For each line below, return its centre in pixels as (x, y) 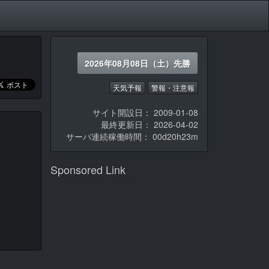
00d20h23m (175, 137)
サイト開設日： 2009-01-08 (145, 113)
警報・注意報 (173, 88)
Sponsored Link (88, 170)
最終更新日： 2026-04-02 (150, 125)
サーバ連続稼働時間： (109, 137)
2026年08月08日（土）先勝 (138, 63)
